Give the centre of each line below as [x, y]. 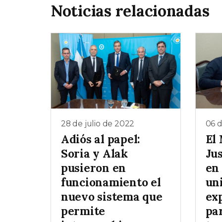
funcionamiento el [111, 182]
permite [83, 211]
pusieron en [94, 168]
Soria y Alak [94, 154]
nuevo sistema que [112, 197]
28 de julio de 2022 [98, 123]
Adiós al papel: [101, 139]
